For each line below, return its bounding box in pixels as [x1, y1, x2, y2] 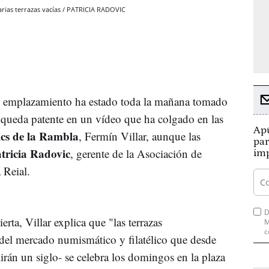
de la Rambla [10, 127, 79, 144]
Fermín [85, 128, 118, 144]
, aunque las [146, 128, 201, 144]
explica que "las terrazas [51, 214, 162, 229]
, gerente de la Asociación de [70, 145, 202, 161]
